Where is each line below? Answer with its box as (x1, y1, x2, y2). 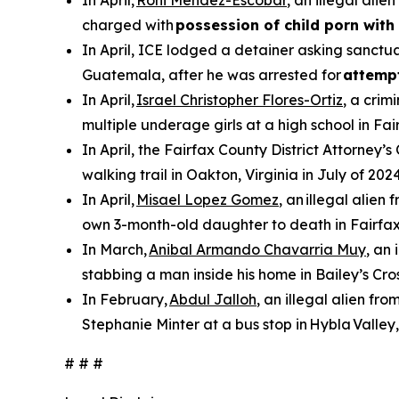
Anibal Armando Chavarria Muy (149, 240, 366, 258)
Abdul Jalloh (169, 290, 256, 308)
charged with (82, 16, 175, 34)
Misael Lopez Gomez (136, 191, 279, 208)
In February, (82, 290, 169, 308)
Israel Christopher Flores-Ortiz (136, 91, 343, 109)
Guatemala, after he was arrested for (82, 66, 343, 84)
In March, (82, 240, 149, 258)
